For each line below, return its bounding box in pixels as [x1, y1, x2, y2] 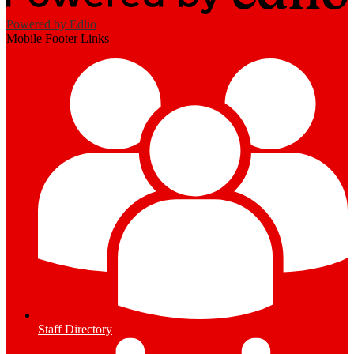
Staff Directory [38, 322, 112, 337]
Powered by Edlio [6, 17, 96, 32]
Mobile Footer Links [6, 32, 109, 46]
